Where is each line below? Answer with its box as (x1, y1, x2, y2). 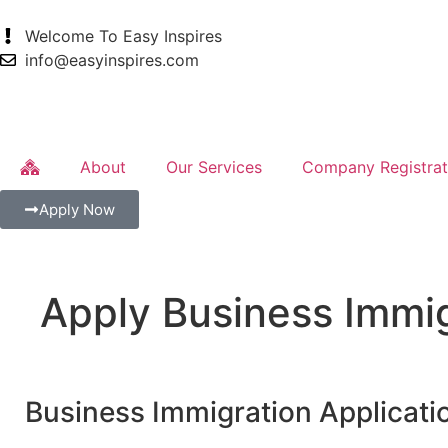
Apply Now (39, 200, 115, 219)
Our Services (166, 157, 262, 177)
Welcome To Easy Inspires (25, 26, 222, 46)
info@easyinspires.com (25, 50, 199, 70)
